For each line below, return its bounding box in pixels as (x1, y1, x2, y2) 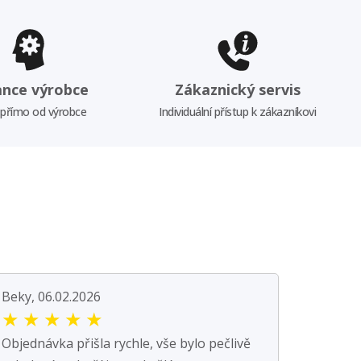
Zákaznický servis (174, 79, 301, 99)
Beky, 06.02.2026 (2, 287, 101, 305)
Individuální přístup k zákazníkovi (159, 103, 317, 119)
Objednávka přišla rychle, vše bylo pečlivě (2, 334, 251, 352)
